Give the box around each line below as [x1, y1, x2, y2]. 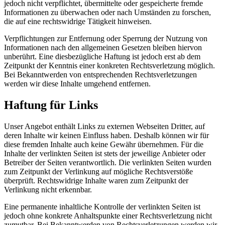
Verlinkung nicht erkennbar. [4, 185, 92, 194]
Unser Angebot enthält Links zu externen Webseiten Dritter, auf [4, 122, 205, 131]
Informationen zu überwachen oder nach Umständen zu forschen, [4, 8, 211, 17]
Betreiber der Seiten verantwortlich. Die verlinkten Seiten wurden [4, 158, 211, 167]
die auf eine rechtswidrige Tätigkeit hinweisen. [4, 17, 152, 26]
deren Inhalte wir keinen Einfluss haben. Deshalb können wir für [4, 131, 209, 140]
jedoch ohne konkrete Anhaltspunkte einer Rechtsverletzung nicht [4, 211, 212, 220]
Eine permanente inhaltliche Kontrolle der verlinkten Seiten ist [4, 202, 200, 211]
